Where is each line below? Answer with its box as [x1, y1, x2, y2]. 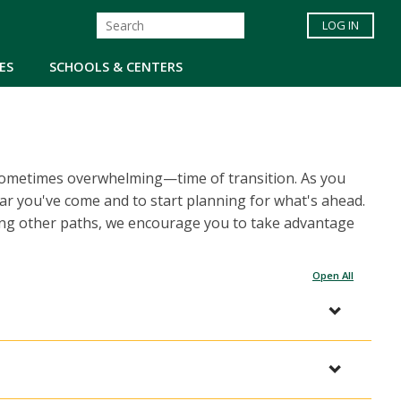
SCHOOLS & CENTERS [49, 57, 183, 75]
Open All [312, 269, 354, 283]
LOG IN [322, 17, 359, 34]
